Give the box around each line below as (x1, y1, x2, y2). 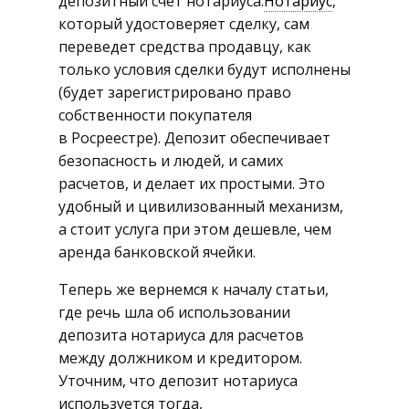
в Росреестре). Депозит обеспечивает (58, 128, 330, 149)
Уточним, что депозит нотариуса (58, 371, 298, 392)
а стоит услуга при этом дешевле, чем (58, 219, 331, 240)
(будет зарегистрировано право (58, 82, 291, 103)
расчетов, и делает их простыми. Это (58, 173, 325, 194)
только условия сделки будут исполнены (58, 59, 351, 80)
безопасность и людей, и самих (58, 151, 283, 172)
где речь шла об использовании (58, 302, 290, 323)
